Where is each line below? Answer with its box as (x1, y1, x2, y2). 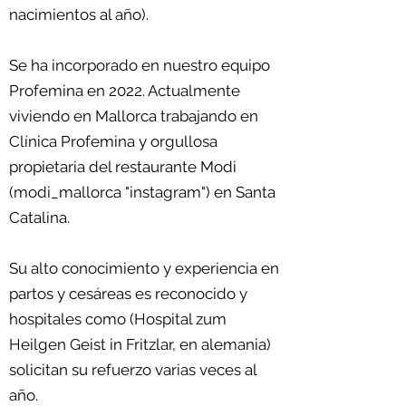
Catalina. (9, 208, 73, 227)
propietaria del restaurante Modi (9, 158, 237, 176)
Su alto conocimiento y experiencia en (9, 259, 279, 277)
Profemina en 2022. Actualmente (9, 82, 240, 100)
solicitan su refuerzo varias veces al (9, 361, 256, 379)
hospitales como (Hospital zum (9, 310, 227, 328)
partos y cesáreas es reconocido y (9, 285, 247, 303)
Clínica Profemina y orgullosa (9, 132, 217, 150)
